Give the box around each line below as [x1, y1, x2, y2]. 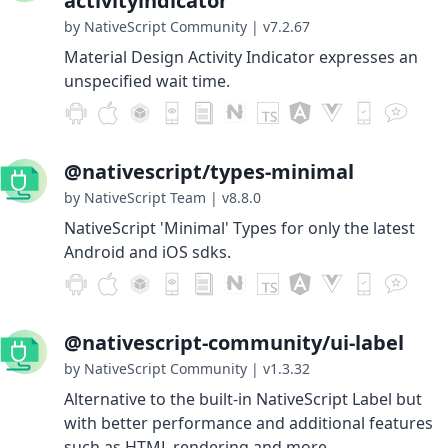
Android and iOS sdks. [64, 241, 231, 263]
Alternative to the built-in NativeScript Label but [64, 388, 422, 410]
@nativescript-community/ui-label [64, 329, 404, 356]
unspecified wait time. [64, 70, 230, 92]
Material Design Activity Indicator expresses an [64, 46, 418, 68]
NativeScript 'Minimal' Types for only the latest [64, 217, 415, 239]
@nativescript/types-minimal [64, 158, 354, 185]
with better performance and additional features [64, 412, 433, 434]
